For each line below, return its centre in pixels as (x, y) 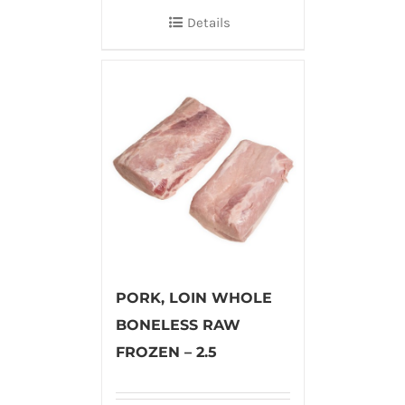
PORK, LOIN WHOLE (193, 298)
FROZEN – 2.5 (166, 353)
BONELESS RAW (178, 325)
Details (209, 23)
